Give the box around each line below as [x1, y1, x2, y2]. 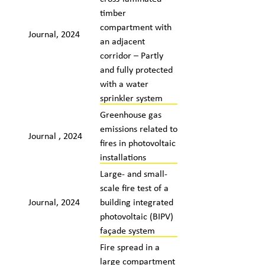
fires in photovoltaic [99, 136, 176, 149]
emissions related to [99, 122, 177, 135]
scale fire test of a [99, 181, 169, 194]
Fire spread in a [99, 240, 160, 253]
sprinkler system [99, 91, 163, 104]
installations [99, 150, 146, 163]
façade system [99, 224, 155, 237]
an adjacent [99, 34, 145, 47]
